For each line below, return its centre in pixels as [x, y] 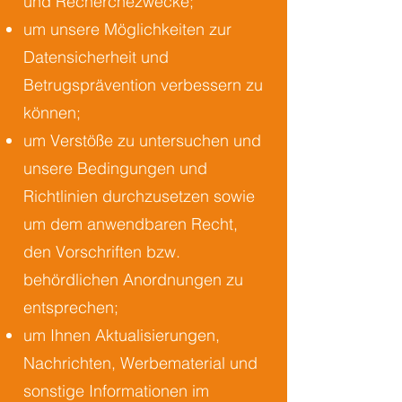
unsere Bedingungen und [115, 168]
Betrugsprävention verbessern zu [143, 85]
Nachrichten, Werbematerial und [140, 363]
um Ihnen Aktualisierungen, [122, 335]
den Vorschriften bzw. [102, 252]
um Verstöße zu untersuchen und [142, 140]
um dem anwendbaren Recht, [131, 224]
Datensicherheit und [96, 57]
